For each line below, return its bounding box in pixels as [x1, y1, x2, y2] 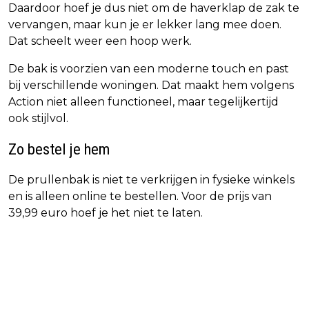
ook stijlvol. [8, 112, 68, 126]
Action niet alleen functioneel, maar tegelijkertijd [8, 95, 279, 109]
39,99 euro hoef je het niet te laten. [8, 206, 203, 220]
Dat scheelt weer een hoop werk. [8, 34, 192, 48]
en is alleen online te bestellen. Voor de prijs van [8, 190, 272, 203]
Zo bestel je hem [8, 140, 110, 159]
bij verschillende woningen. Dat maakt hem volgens [8, 79, 294, 92]
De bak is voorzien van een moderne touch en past [8, 62, 289, 76]
